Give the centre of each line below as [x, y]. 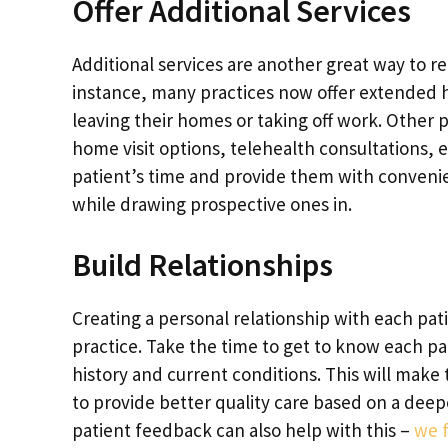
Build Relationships [202, 265]
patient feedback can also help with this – [243, 430]
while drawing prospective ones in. [212, 203]
